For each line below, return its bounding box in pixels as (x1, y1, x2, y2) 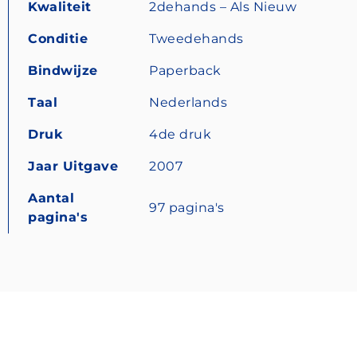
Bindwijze (28, 62, 98, 78)
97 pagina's (149, 199, 225, 215)
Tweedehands (149, 30, 244, 46)
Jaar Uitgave (28, 158, 118, 174)
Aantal (28, 190, 74, 206)
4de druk (149, 126, 211, 142)
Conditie (28, 30, 88, 46)
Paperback (149, 62, 222, 78)
